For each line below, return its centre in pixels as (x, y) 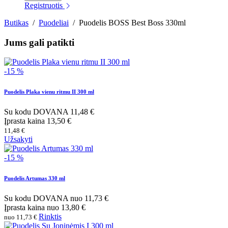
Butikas (16, 23)
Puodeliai (54, 23)
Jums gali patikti (39, 42)
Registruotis (45, 5)
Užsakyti (18, 139)
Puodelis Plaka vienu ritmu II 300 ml (49, 92)
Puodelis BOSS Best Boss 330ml (132, 23)
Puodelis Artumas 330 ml (35, 178)
